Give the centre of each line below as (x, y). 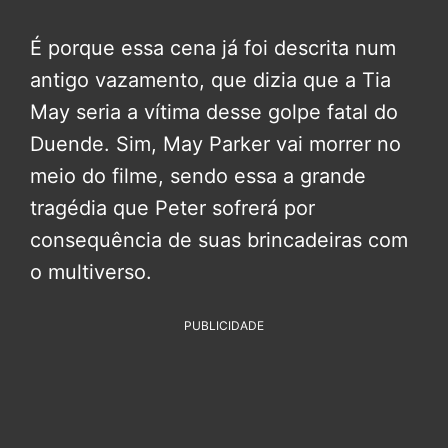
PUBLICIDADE (224, 326)
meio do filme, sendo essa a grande (198, 176)
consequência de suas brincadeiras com (219, 240)
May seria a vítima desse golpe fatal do (214, 112)
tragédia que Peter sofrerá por (172, 208)
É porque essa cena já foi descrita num (213, 48)
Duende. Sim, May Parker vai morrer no (215, 144)
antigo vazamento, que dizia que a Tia (210, 80)
